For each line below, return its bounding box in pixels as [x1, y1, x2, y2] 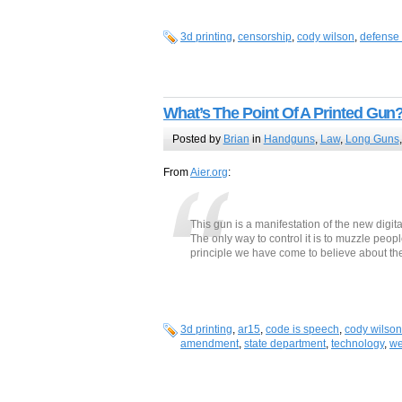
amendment [180, 337, 239, 351]
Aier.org [190, 166, 228, 179]
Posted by [171, 132, 223, 145]
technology [331, 337, 384, 351]
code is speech [266, 323, 339, 336]
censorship [238, 31, 292, 44]
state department [244, 337, 326, 351]
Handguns [263, 132, 315, 145]
